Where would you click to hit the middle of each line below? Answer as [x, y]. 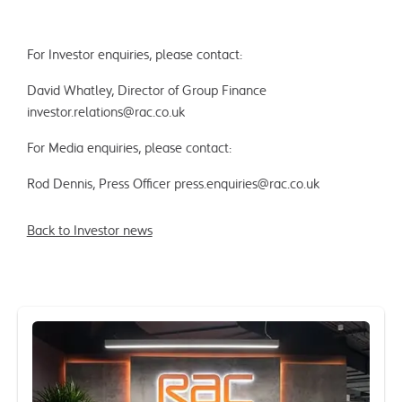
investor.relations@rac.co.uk [105, 113]
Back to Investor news [89, 231]
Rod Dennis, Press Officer [100, 184]
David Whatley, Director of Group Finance [146, 91]
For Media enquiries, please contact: [129, 149]
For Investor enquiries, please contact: [134, 55]
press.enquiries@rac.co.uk [246, 184]
